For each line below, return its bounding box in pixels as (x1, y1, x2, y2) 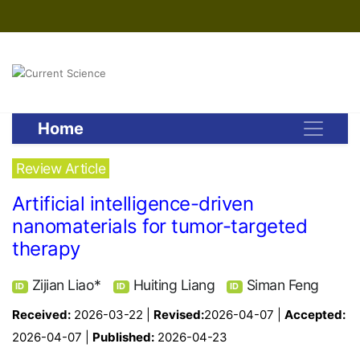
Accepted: (284, 306, 346, 322)
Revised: (153, 306, 204, 322)
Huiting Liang (133, 276, 215, 294)
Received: (12, 306, 71, 322)
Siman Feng (246, 276, 319, 294)
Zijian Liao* (31, 276, 101, 294)
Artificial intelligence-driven (12, 192, 253, 215)
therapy (12, 237, 80, 260)
